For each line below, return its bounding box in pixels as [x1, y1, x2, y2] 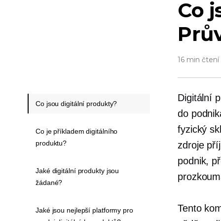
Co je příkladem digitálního [36, 127, 118, 135]
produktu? [36, 139, 67, 147]
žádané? [36, 179, 63, 186]
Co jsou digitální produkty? [36, 100, 117, 108]
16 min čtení [178, 55, 219, 64]
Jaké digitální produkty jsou [36, 167, 119, 175]
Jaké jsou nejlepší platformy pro [36, 206, 133, 214]
